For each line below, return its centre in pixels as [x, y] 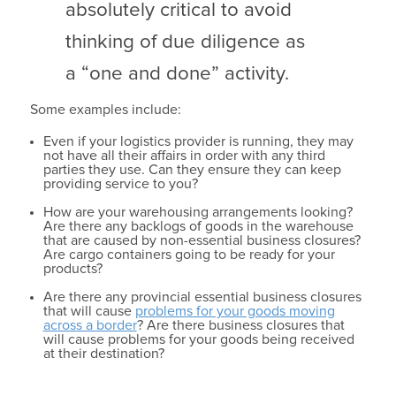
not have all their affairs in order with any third [184, 155]
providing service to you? [120, 183]
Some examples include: [105, 109]
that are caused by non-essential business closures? [202, 240]
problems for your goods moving [235, 311]
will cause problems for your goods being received [198, 339]
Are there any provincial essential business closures [202, 297]
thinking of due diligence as [185, 42]
